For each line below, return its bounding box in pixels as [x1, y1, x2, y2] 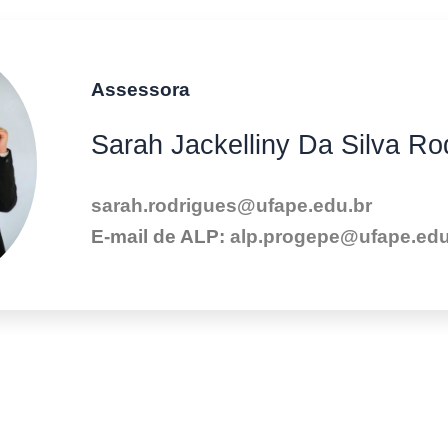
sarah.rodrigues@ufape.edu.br [90, 194, 372, 216]
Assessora [90, 78, 190, 100]
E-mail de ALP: [90, 225, 230, 247]
